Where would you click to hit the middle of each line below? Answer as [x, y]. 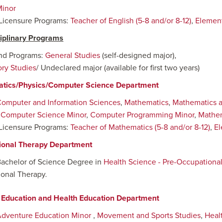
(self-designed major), [138, 55]
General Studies [73, 55]
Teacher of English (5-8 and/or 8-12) [131, 21]
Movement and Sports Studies [149, 216]
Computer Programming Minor [142, 115]
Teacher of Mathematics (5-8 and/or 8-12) [140, 127]
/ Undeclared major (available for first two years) [118, 68]
